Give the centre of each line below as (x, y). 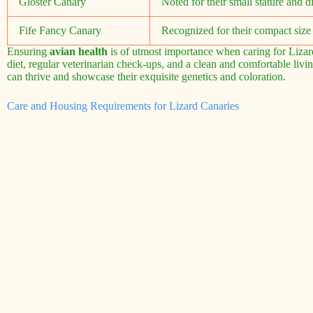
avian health (79, 52)
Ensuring (28, 52)
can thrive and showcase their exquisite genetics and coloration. (146, 77)
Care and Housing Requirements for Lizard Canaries (123, 106)
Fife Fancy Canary (60, 31)
